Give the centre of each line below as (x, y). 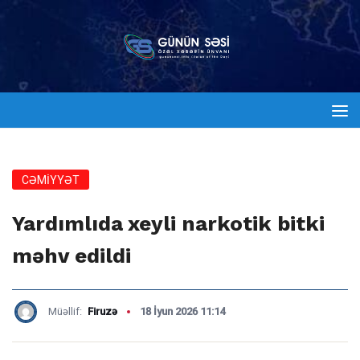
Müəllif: (66, 311)
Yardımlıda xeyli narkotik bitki (168, 223)
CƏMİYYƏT (51, 180)
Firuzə (102, 311)
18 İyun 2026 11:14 (182, 311)
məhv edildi (72, 256)
